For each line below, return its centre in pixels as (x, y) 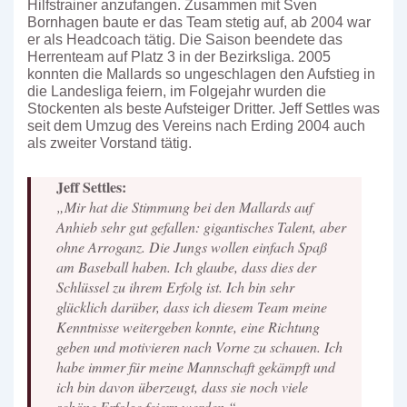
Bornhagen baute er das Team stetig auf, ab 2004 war (199, 22)
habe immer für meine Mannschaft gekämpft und (196, 367)
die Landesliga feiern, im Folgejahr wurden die (177, 91)
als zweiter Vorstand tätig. (109, 143)
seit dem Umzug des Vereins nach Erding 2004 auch (196, 126)
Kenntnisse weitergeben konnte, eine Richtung (188, 327)
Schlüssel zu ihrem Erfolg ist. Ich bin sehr (175, 287)
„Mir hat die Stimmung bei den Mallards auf (184, 207)
